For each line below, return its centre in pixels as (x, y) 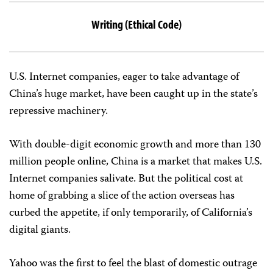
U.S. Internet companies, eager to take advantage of (124, 77)
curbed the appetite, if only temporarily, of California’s (131, 213)
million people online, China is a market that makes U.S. (136, 162)
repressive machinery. (58, 112)
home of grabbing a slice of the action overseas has (122, 196)
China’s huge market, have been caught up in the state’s (133, 94)
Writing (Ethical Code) (136, 24)
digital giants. (40, 230)
